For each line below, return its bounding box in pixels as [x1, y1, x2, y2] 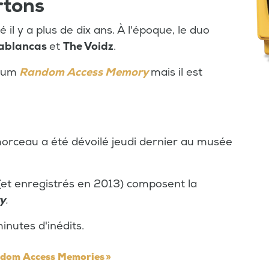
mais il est [151, 65, 202, 79]
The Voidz [63, 40, 113, 53]
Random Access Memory [19, 65, 148, 79]
